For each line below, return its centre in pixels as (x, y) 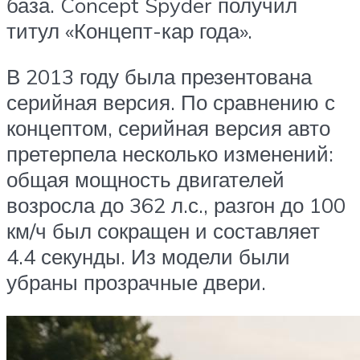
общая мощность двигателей (145, 180)
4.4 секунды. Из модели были (148, 257)
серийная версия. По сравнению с (171, 102)
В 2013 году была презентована (159, 77)
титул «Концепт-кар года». (129, 30)
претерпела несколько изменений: (170, 154)
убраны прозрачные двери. (136, 282)
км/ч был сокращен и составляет (163, 231)
